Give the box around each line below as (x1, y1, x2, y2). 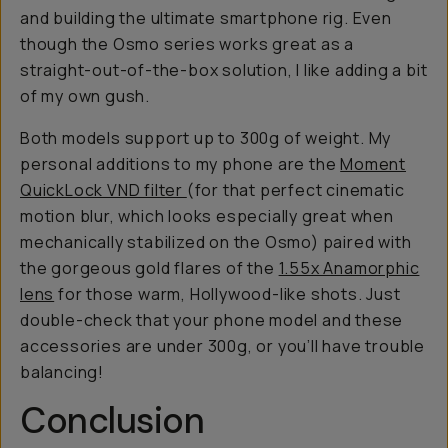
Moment (340, 153, 407, 175)
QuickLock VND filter (20, 179, 187, 201)
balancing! (20, 361, 105, 383)
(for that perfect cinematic (186, 179, 405, 201)
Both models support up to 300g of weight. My (20, 127, 392, 149)
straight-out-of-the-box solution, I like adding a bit (20, 59, 428, 81)
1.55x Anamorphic (278, 257, 420, 279)
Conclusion (20, 397, 205, 444)
